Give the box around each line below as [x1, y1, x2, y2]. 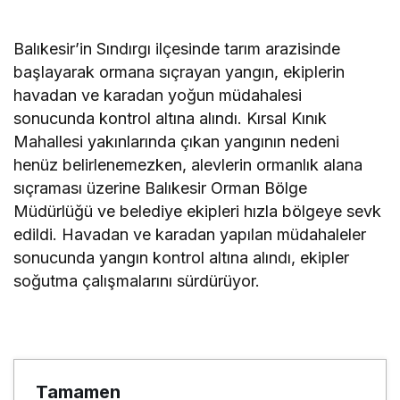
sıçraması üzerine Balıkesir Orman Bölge [13, 179, 308, 198]
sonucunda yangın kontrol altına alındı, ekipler [13, 248, 350, 268]
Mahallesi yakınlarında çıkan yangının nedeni [13, 132, 340, 152]
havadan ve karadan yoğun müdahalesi [13, 86, 303, 105]
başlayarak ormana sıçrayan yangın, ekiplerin [13, 62, 346, 82]
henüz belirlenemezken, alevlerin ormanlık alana [13, 155, 363, 175]
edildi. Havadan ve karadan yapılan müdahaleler [13, 225, 367, 245]
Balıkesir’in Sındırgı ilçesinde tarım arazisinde [13, 39, 341, 59]
